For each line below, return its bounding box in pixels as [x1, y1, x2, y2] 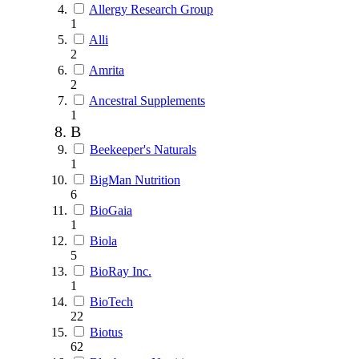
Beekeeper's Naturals [90, 142, 196, 156]
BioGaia [90, 203, 132, 217]
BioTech [90, 294, 133, 309]
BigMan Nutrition [90, 172, 180, 187]
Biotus [90, 325, 123, 339]
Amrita [89, 63, 124, 77]
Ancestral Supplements [89, 93, 205, 107]
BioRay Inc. [90, 264, 151, 278]
